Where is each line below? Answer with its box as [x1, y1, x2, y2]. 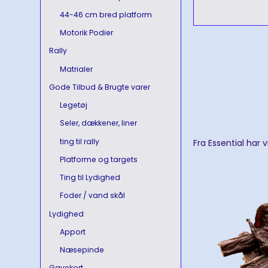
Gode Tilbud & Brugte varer [49, 81, 151, 92]
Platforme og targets [59, 154, 138, 165]
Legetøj [59, 100, 87, 111]
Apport [59, 226, 86, 237]
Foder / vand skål [59, 190, 125, 201]
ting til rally [59, 136, 99, 147]
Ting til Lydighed [59, 172, 120, 183]
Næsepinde [59, 245, 104, 255]
